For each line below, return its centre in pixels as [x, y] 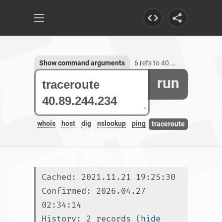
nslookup [111, 124]
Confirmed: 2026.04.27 [94, 191]
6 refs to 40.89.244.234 [153, 63]
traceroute [168, 124]
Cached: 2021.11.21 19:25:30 [109, 177]
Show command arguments [82, 63]
